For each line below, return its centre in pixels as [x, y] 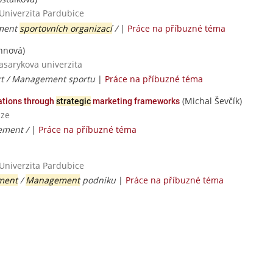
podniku [98, 180]
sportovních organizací [66, 28]
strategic [73, 101]
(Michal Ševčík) [211, 101]
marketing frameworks [135, 101]
